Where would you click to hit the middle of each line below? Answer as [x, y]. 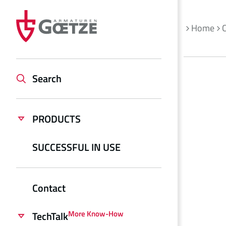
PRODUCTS [56, 119]
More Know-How [96, 213]
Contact [49, 188]
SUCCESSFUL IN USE [76, 147]
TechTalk [50, 216]
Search [47, 78]
